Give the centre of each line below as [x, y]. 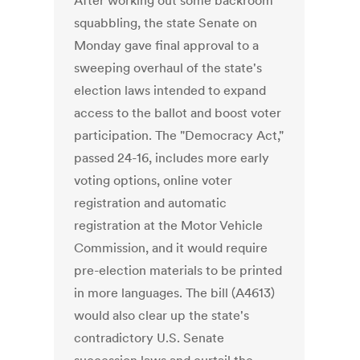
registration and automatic [151, 203]
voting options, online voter [153, 180]
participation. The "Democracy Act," [179, 135]
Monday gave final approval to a [167, 45]
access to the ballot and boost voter [178, 113]
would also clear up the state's [162, 315]
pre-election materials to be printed [178, 270]
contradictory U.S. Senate [149, 338]
